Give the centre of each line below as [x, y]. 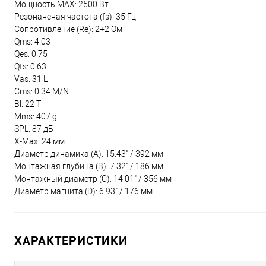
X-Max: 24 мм [39, 141]
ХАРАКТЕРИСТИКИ [71, 240]
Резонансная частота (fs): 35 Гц [75, 17]
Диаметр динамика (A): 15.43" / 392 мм [89, 154]
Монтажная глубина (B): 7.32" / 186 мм [89, 166]
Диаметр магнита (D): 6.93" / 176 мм [83, 191]
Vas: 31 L [31, 79]
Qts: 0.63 [30, 66]
